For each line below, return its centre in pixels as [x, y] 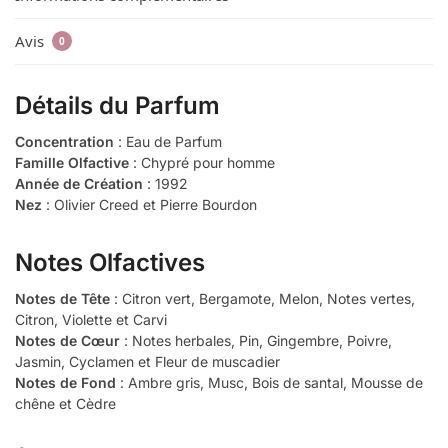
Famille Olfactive [72, 162]
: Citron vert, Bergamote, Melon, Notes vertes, [262, 298]
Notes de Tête [62, 298]
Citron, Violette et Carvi [91, 319]
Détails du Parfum [117, 105]
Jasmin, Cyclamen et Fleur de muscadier [147, 361]
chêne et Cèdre [65, 403]
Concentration [64, 141]
